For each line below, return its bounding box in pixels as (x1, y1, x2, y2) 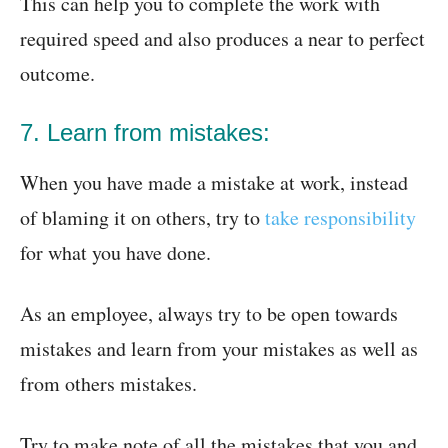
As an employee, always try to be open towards (20, 300, 398, 328)
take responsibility (265, 204, 416, 232)
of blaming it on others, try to (20, 204, 265, 232)
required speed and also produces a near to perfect (20, 25, 425, 53)
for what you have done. (20, 239, 211, 267)
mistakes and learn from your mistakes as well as (20, 335, 418, 363)
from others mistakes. (20, 370, 197, 398)
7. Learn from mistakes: (20, 119, 270, 147)
